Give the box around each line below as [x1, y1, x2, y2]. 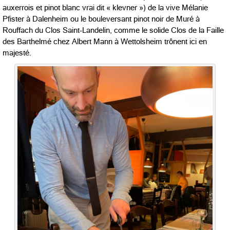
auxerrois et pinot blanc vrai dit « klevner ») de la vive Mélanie [3, 3, 208, 12]
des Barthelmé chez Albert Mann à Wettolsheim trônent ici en [3, 37, 207, 46]
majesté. [3, 48, 31, 57]
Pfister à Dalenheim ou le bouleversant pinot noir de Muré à [3, 14, 200, 23]
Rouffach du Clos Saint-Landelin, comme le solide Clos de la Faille [3, 26, 224, 34]
